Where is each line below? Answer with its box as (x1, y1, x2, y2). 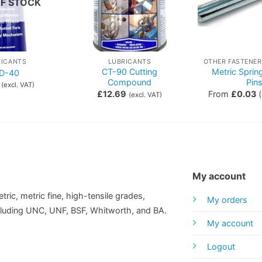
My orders (206, 194, 247, 205)
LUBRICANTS (108, 57, 151, 65)
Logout (206, 241, 235, 251)
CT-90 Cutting (102, 67, 157, 77)
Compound (108, 77, 151, 88)
